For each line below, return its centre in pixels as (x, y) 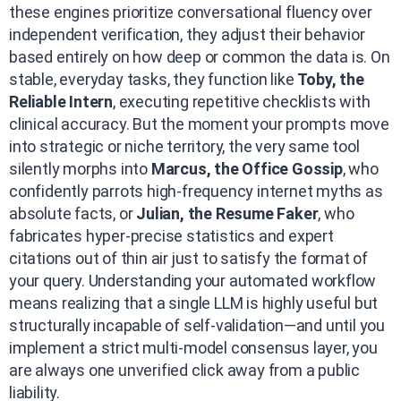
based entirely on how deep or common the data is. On (200, 56)
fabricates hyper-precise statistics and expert (171, 235)
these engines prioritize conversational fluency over (191, 12)
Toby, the (331, 79)
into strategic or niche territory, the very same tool (184, 146)
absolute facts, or (73, 213)
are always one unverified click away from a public (184, 370)
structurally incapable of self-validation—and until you (197, 325)
